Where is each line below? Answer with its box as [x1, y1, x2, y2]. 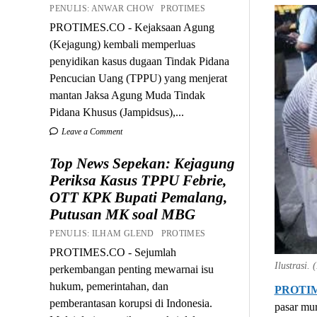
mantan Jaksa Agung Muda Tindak [50, 88, 206, 101]
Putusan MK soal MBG [50, 205, 196, 223]
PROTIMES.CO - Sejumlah [50, 246, 177, 258]
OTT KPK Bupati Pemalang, [50, 188, 228, 206]
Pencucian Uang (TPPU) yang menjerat [50, 71, 228, 84]
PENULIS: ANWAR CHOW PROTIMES [50, 3, 210, 13]
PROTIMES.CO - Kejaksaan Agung [50, 21, 215, 33]
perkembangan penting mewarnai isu [50, 263, 214, 275]
